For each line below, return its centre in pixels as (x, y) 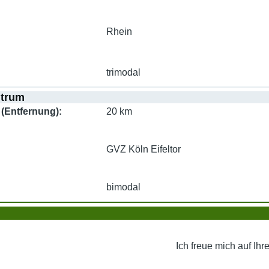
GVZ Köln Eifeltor (143, 149)
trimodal (123, 73)
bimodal (123, 187)
